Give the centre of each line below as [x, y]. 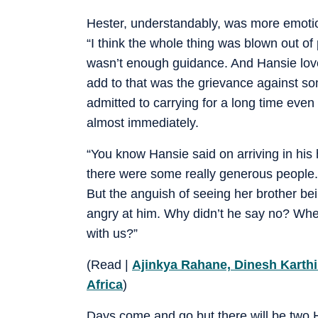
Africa [105, 284]
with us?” [112, 233]
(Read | [109, 264]
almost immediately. [143, 122]
